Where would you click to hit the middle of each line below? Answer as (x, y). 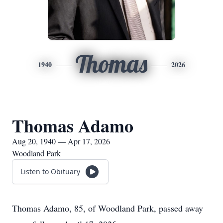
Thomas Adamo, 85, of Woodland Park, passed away (108, 208)
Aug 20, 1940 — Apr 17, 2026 (61, 141)
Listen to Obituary (50, 171)
